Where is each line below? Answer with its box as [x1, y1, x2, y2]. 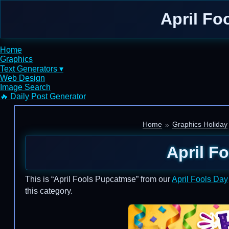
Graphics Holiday [172, 120, 227, 128]
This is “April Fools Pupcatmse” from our [25, 175, 172, 184]
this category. [25, 187, 73, 195]
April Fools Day [172, 175, 228, 184]
